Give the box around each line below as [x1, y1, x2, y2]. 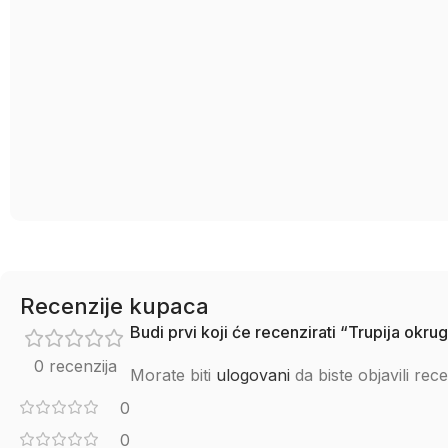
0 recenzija [33, 356, 117, 376]
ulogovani [216, 365, 290, 385]
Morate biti [130, 365, 216, 385]
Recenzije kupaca [20, 293, 209, 319]
